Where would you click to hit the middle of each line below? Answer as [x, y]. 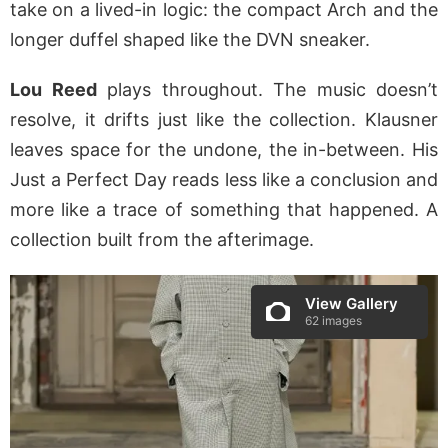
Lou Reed [53, 90]
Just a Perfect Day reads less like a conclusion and [224, 180]
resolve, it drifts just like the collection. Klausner [224, 120]
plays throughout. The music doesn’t [267, 90]
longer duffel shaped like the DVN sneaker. [190, 40]
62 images [333, 321]
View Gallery [351, 304]
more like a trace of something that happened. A [224, 210]
